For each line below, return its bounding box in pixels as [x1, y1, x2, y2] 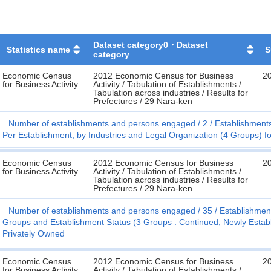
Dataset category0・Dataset [93, 40, 209, 50]
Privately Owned [2, 229, 65, 238]
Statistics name [6, 45, 70, 54]
